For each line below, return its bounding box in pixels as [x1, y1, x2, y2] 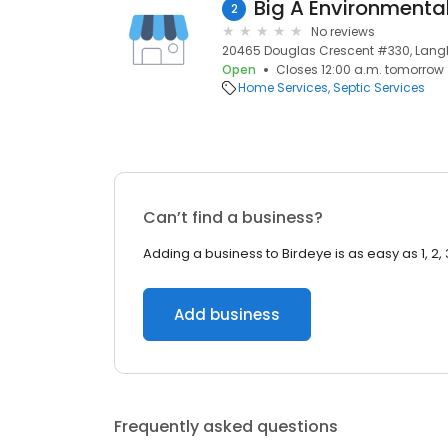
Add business [174, 304, 280, 325]
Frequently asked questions [114, 415, 338, 438]
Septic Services [333, 79, 425, 96]
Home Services [238, 79, 328, 96]
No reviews [311, 23, 375, 40]
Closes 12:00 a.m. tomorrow [276, 61, 444, 78]
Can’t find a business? [143, 206, 323, 229]
